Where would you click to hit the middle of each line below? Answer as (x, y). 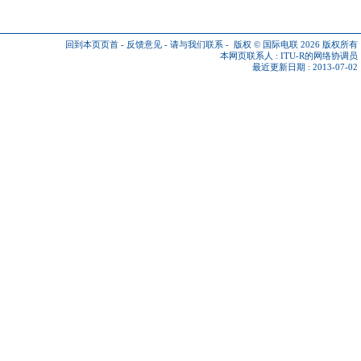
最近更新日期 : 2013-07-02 (305, 67)
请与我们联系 (197, 45)
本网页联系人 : (250, 56)
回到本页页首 (92, 45)
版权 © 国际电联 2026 (277, 45)
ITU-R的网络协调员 (319, 56)
